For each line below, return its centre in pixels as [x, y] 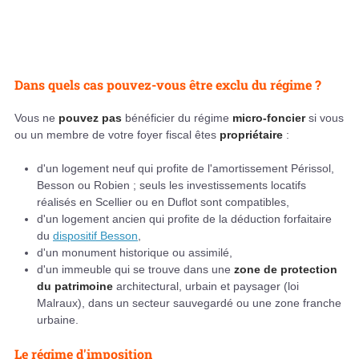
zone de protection [286, 270]
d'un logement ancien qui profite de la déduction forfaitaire [184, 219]
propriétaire [251, 135]
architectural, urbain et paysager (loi [206, 286]
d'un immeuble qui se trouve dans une [135, 270]
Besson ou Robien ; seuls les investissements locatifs [171, 186]
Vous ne [36, 118]
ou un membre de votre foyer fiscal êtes [117, 135]
